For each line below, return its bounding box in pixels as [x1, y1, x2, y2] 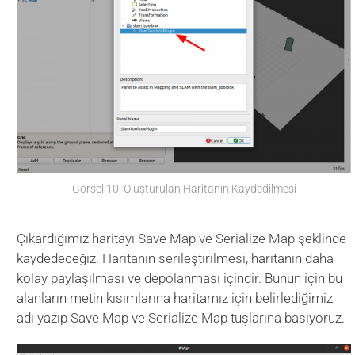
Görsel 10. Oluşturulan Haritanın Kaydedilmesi [71, 182, 296, 196]
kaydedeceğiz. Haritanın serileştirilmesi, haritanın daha [17, 250, 334, 267]
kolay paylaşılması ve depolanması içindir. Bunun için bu [17, 270, 343, 287]
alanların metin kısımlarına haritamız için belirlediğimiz [17, 290, 334, 307]
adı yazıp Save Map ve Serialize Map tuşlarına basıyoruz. [17, 310, 345, 326]
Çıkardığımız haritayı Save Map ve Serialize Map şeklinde [17, 231, 347, 247]
